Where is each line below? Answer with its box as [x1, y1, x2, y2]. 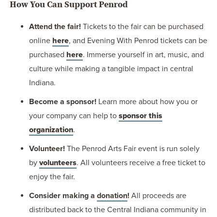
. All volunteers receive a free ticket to [77, 158, 205, 168]
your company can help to [29, 111, 119, 121]
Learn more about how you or [96, 97, 198, 107]
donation [97, 191, 127, 201]
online [29, 36, 52, 46]
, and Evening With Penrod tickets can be [69, 36, 207, 46]
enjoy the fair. [29, 172, 75, 182]
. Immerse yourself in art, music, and [83, 50, 204, 60]
